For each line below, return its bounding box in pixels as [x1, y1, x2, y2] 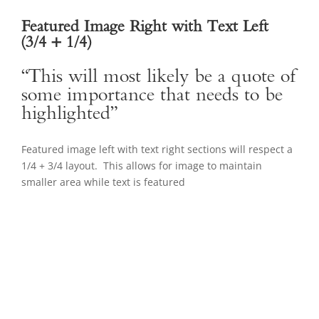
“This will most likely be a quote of [21, 66, 296, 90]
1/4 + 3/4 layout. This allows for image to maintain [21, 159, 262, 173]
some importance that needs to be [21, 85, 283, 108]
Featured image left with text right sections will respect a [21, 142, 293, 157]
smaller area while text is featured [21, 175, 185, 189]
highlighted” [21, 103, 117, 127]
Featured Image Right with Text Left [21, 19, 268, 38]
